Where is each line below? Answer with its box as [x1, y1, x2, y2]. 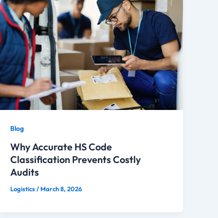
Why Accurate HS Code [10, 140, 112, 153]
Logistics [10, 184, 37, 193]
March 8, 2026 [40, 184, 82, 193]
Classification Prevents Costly [10, 153, 142, 165]
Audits [10, 165, 39, 178]
